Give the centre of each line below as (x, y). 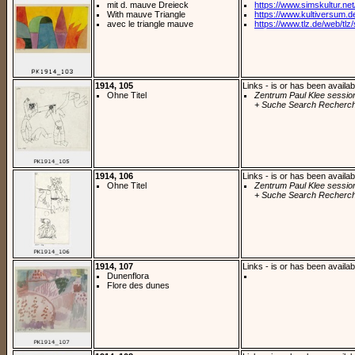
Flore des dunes (138, 285)
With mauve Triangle (146, 14)
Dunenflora (128, 275)
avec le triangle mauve (150, 23)
